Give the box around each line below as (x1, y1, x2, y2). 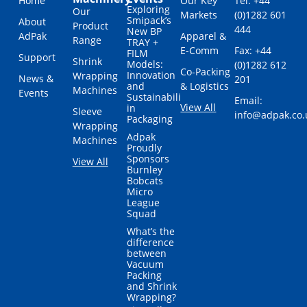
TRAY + (126, 36, 158, 49)
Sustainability (126, 90, 189, 103)
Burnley (126, 163, 162, 176)
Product (72, 19, 108, 32)
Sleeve (72, 105, 102, 118)
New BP (126, 25, 162, 38)
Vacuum (126, 258, 164, 271)
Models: (126, 58, 163, 71)
